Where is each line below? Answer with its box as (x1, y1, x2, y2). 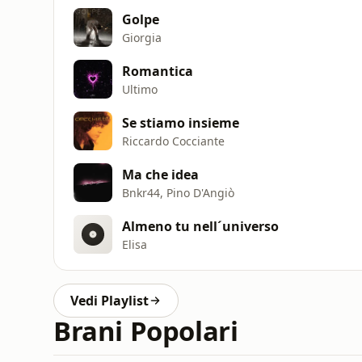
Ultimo (122, 81, 158, 97)
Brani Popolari (53, 313, 238, 349)
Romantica (122, 61, 193, 80)
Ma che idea (122, 165, 199, 183)
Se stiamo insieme (122, 113, 239, 132)
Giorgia (122, 29, 162, 45)
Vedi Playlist (70, 292, 149, 309)
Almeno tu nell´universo (122, 217, 279, 235)
